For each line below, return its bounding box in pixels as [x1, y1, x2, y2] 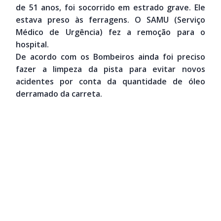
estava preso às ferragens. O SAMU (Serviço [16, 14, 205, 25]
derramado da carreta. [16, 88, 102, 99]
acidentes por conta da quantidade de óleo [16, 75, 205, 87]
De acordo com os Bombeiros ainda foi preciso [16, 51, 205, 62]
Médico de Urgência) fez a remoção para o [16, 26, 205, 37]
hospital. [16, 38, 49, 50]
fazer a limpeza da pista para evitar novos [16, 63, 205, 74]
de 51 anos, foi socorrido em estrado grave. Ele [16, 1, 205, 13]
